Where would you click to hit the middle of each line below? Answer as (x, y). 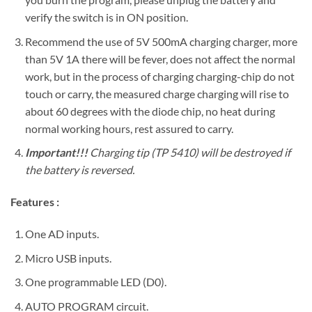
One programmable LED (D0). (95, 282)
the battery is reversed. (79, 170)
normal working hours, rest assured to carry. (129, 128)
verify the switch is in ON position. (106, 17)
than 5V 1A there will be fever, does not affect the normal (160, 58)
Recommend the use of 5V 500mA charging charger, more (161, 41)
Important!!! (56, 153)
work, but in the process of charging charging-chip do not (159, 76)
